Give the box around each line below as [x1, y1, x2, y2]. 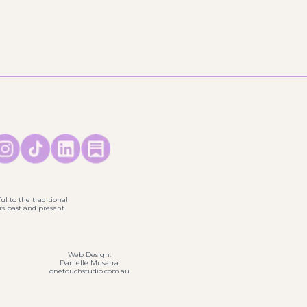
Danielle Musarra [60, 258, 119, 267]
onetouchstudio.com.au [49, 266, 130, 275]
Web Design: [67, 249, 111, 259]
